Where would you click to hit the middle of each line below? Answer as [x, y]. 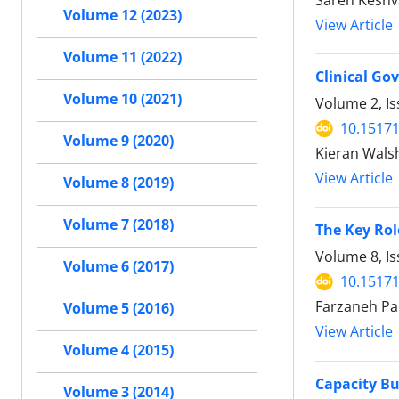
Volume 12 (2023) [122, 15]
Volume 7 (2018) [118, 224]
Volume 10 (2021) [122, 99]
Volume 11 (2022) [122, 57]
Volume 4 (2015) [118, 350]
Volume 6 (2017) [118, 266]
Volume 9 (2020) [118, 141]
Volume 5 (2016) [118, 308]
